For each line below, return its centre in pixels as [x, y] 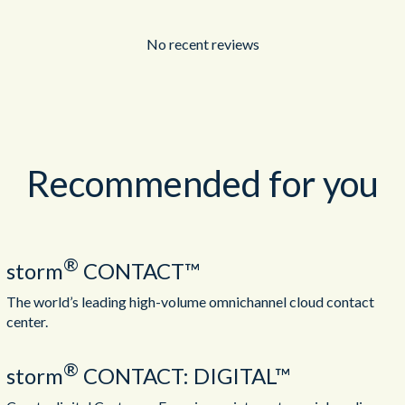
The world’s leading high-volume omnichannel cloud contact [190, 301]
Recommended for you [202, 183]
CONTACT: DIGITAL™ [184, 375]
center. [27, 321]
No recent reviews [202, 43]
